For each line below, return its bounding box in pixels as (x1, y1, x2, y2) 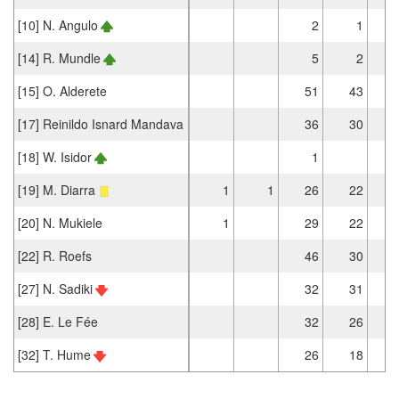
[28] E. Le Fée (18, 312, 98, 330)
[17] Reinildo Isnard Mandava (18, 114, 183, 133)
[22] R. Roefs (18, 246, 92, 265)
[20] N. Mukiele (18, 213, 102, 232)
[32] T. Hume (18, 345, 91, 363)
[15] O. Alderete (18, 81, 107, 100)
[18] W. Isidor (18, 147, 92, 166)
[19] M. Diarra (18, 180, 95, 199)
